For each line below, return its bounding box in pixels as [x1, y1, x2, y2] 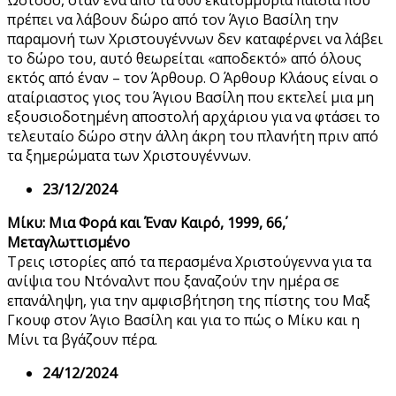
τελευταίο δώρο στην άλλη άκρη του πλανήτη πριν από [7, 126, 378, 147]
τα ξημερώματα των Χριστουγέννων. [7, 146, 251, 166]
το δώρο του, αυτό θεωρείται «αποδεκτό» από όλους [7, 49, 362, 69]
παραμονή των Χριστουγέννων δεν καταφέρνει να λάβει [7, 29, 383, 49]
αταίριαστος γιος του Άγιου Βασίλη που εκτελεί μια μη [7, 88, 374, 108]
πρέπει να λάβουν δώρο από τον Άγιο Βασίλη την [7, 10, 339, 30]
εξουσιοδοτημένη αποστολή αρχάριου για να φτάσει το [7, 107, 380, 127]
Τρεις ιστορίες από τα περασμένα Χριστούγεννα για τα [7, 252, 371, 272]
